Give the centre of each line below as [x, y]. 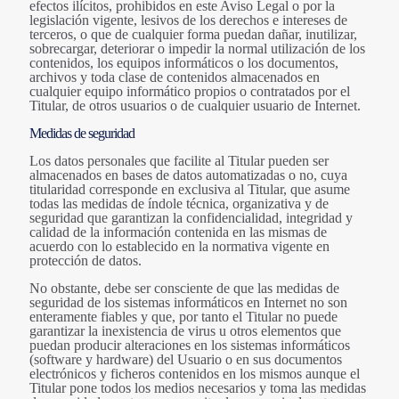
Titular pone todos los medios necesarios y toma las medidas [198, 388]
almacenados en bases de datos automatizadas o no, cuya [188, 175]
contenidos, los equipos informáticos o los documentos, [184, 63]
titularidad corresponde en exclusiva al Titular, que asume [190, 190]
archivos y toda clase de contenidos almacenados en [175, 77]
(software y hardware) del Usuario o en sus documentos [186, 360]
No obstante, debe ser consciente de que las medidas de [184, 289]
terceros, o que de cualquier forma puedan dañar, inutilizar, [193, 35]
